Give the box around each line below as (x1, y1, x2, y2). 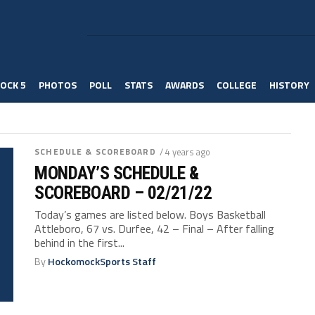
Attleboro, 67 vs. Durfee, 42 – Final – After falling (34, 220, 275, 237)
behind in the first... (34, 234, 125, 251)
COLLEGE (217, 77, 257, 92)
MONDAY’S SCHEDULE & (34, 162, 199, 184)
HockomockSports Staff (48, 254, 157, 269)
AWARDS (165, 77, 204, 92)
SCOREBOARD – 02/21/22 (34, 182, 212, 203)
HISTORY (269, 77, 309, 92)
